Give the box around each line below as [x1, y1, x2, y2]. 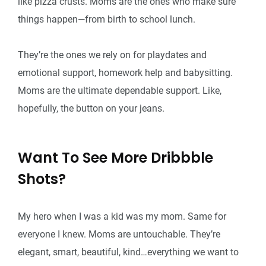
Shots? [18, 169, 66, 189]
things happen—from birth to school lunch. [18, 13, 195, 25]
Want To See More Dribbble [18, 147, 213, 167]
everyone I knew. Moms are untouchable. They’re [18, 228, 220, 240]
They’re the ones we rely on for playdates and [18, 49, 207, 61]
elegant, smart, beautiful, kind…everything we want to [18, 246, 239, 258]
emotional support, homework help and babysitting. [18, 66, 233, 78]
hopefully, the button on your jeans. [18, 102, 164, 114]
